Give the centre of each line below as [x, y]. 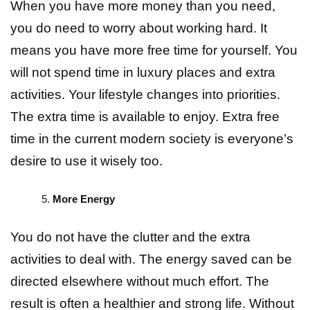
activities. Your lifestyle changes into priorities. [145, 95]
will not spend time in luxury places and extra [143, 73]
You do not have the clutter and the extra [130, 237]
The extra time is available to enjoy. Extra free [145, 117]
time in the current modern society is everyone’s [152, 139]
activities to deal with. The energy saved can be [151, 259]
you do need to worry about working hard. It [139, 28]
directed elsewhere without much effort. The [140, 282]
